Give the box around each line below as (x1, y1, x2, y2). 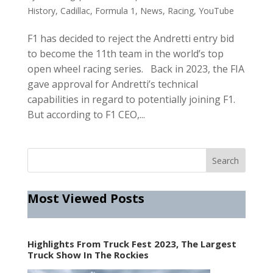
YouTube (198, 4, 234, 16)
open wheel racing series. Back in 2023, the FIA (27, 62, 244, 76)
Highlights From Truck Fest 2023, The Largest (27, 237, 236, 250)
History (27, 4, 55, 16)
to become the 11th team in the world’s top (27, 46, 224, 60)
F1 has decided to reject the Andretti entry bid (27, 31, 234, 45)
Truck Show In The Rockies (27, 248, 149, 261)
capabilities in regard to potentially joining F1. (27, 92, 238, 106)
